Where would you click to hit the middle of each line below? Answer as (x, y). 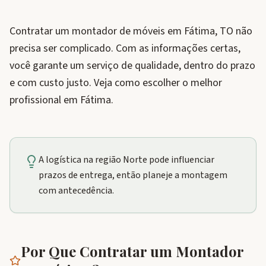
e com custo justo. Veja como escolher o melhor (116, 83)
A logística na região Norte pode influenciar (126, 160)
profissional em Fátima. (61, 100)
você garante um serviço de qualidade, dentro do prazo (132, 66)
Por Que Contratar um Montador (132, 251)
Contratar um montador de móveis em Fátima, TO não (131, 31)
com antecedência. (76, 191)
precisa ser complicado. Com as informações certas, (125, 48)
